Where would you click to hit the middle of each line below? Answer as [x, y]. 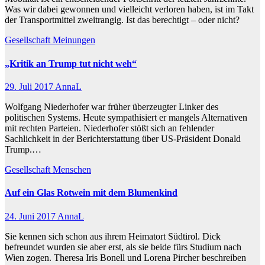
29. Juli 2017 [30, 87]
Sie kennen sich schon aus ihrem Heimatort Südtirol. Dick [113, 236]
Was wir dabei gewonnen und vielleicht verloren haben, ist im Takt [129, 9]
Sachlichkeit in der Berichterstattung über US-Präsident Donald [123, 139]
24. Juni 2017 [31, 216]
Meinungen [74, 40]
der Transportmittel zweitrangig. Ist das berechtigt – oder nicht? [122, 20]
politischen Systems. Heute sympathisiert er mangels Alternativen [126, 117]
